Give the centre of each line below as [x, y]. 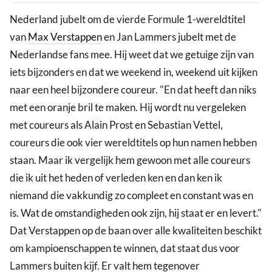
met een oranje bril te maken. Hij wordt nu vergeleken [128, 107]
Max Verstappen [65, 37]
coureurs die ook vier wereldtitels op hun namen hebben [133, 143]
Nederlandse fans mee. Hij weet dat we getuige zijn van [132, 55]
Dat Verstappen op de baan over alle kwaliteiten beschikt [136, 231]
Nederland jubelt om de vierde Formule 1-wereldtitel [127, 19]
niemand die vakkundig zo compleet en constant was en [131, 195]
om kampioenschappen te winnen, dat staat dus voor [125, 248]
